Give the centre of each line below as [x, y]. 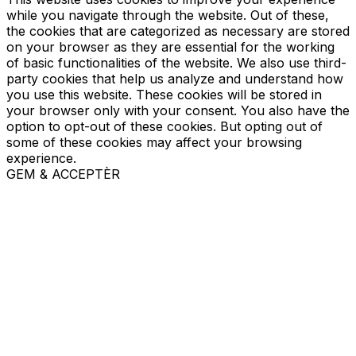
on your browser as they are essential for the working [170, 47]
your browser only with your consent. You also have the [178, 111]
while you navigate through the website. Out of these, [168, 15]
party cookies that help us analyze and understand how [175, 79]
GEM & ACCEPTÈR [63, 174]
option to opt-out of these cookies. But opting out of [164, 127]
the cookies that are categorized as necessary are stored [178, 31]
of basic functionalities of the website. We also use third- [176, 63]
